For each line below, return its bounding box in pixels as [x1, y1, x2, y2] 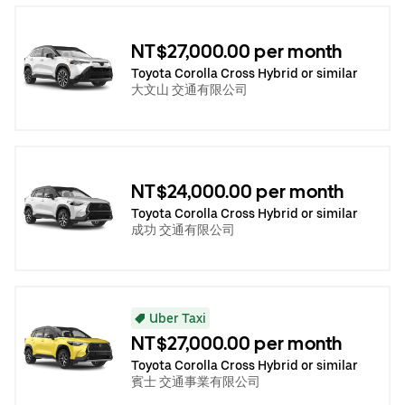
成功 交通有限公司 [131, 221, 235, 237]
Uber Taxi [149, 310, 206, 325]
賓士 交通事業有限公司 [131, 373, 260, 389]
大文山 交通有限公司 [131, 81, 248, 97]
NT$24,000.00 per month [131, 180, 344, 202]
